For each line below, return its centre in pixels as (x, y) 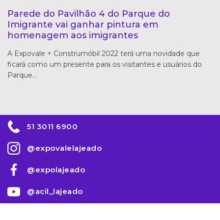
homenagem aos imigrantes (73, 36)
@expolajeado (56, 170)
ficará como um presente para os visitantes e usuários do (105, 65)
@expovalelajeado (64, 148)
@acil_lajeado (55, 192)
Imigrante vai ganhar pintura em (83, 25)
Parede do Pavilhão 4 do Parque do (89, 14)
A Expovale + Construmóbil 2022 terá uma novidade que (104, 54)
